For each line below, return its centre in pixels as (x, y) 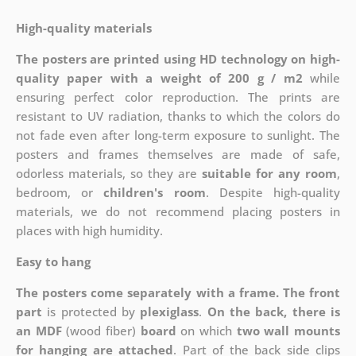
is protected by (91, 312)
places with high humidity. (89, 231)
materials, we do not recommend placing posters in (178, 212)
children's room (155, 193)
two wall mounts (288, 331)
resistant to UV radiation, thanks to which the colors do (178, 116)
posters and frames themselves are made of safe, (178, 155)
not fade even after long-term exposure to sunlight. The (178, 135)
